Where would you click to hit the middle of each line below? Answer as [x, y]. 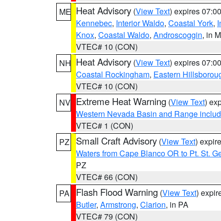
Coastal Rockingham [113, 74]
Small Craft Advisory [116, 141]
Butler [86, 204]
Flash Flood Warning [117, 192]
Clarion [153, 204]
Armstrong [118, 204]
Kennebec [94, 23]
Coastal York [191, 23]
